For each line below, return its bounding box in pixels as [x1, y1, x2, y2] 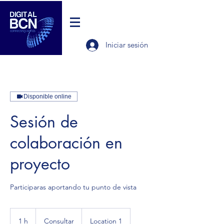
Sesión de [10, 111, 78, 132]
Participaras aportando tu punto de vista [10, 182, 136, 191]
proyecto [10, 153, 70, 174]
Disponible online [23, 93, 71, 100]
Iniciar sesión [105, 40, 148, 49]
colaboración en [10, 132, 122, 153]
